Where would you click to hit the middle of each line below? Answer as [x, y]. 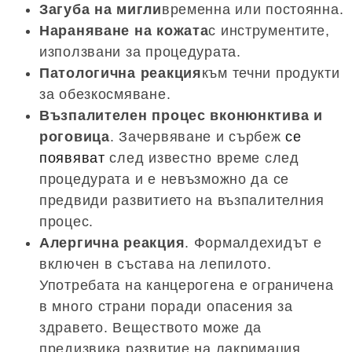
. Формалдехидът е [253, 242]
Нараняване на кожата [124, 30]
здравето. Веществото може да [151, 327]
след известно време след [202, 158]
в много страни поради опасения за [166, 306]
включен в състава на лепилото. [156, 264]
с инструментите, [269, 30]
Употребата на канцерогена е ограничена [187, 285]
